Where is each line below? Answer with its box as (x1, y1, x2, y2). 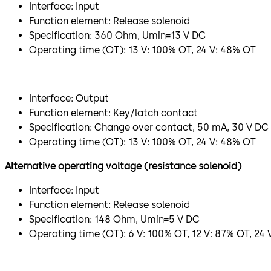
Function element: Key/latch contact (29, 106, 198, 119)
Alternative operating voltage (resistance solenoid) (5, 160, 241, 172)
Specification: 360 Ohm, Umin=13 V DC (29, 29, 206, 41)
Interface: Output (29, 92, 109, 104)
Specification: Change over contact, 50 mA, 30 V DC (29, 121, 269, 133)
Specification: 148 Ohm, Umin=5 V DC (29, 213, 200, 225)
